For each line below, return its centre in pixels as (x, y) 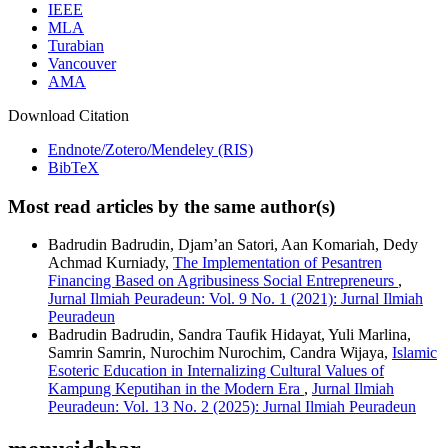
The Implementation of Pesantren (277, 263)
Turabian (76, 45)
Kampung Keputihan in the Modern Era (176, 389)
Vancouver (82, 63)
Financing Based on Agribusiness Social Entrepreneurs (223, 281)
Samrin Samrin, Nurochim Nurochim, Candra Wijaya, (220, 353)
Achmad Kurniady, (110, 263)
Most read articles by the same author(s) (171, 206)
